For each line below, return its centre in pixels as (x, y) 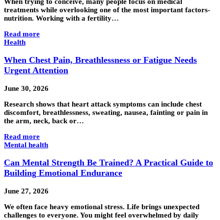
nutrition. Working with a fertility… (61, 18)
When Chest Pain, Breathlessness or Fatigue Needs (100, 60)
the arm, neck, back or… (44, 121)
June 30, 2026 (26, 88)
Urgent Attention (36, 70)
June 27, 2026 (26, 191)
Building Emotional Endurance (63, 173)
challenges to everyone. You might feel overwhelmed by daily (101, 215)
